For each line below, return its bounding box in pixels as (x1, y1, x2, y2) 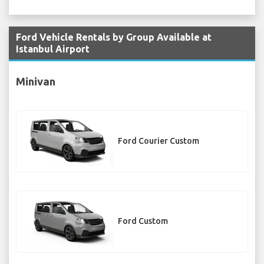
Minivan (16, 75, 55, 87)
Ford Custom (118, 216, 168, 226)
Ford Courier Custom (118, 136, 199, 146)
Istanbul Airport (16, 44, 90, 55)
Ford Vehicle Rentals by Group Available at (16, 32, 212, 43)
